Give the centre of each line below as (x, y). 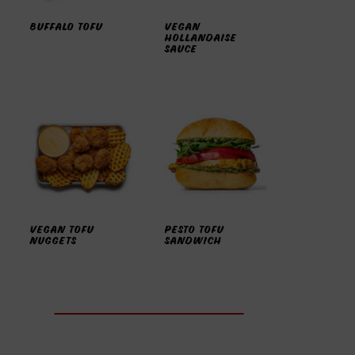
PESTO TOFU (194, 229)
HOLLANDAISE (200, 38)
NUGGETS (54, 240)
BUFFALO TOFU (67, 27)
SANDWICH (193, 240)
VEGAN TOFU (63, 229)
